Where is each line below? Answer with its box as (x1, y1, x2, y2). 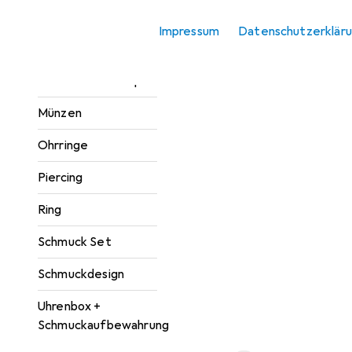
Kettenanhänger (38, 41, 134, 57)
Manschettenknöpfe (38, 73, 156, 89)
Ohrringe (38, 137, 89, 153)
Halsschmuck (38, 9, 109, 24)
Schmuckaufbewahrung (38, 317, 170, 333)
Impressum (158, 24, 220, 39)
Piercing (38, 170, 83, 185)
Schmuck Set (38, 234, 112, 250)
